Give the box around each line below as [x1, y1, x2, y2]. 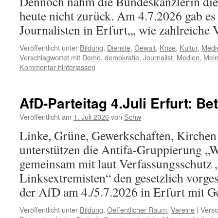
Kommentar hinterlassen [19, 62, 95, 72]
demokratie [105, 52, 139, 62]
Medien [177, 52, 200, 62]
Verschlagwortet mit [19, 52, 80, 62]
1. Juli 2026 [73, 111, 109, 122]
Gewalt [134, 42, 156, 53]
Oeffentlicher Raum [107, 204, 167, 215]
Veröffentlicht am [19, 111, 72, 122]
